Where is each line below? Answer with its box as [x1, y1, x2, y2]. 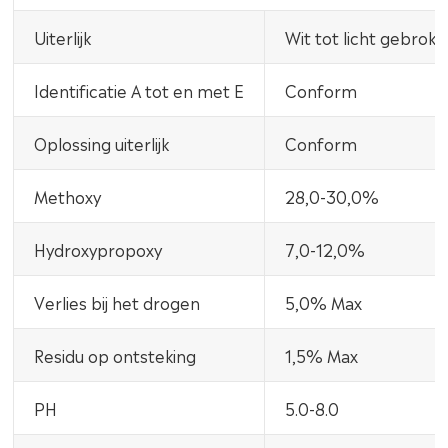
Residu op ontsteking [34, 342, 197, 367]
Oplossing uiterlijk [34, 130, 170, 155]
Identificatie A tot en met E [34, 77, 245, 102]
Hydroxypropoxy [34, 236, 163, 261]
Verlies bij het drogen [34, 289, 201, 314]
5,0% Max [285, 289, 363, 314]
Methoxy [34, 183, 102, 208]
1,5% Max [285, 342, 359, 367]
